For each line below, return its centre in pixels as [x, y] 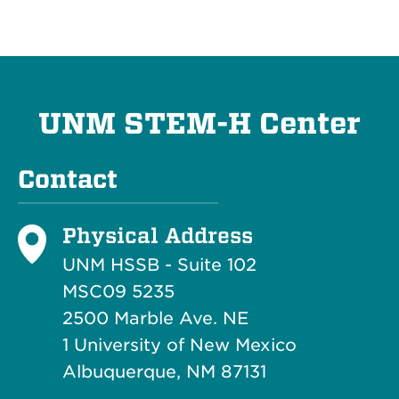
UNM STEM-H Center [199, 124]
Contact [68, 180]
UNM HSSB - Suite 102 [159, 265]
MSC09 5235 [118, 292]
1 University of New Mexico [179, 346]
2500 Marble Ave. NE [155, 319]
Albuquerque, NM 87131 [164, 372]
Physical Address [158, 236]
